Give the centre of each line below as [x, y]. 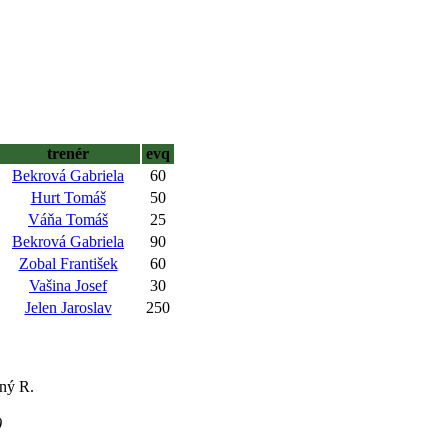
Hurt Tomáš [68, 197]
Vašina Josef [68, 285]
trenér [68, 153]
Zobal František [68, 263]
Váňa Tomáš [68, 219]
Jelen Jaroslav [68, 307]
